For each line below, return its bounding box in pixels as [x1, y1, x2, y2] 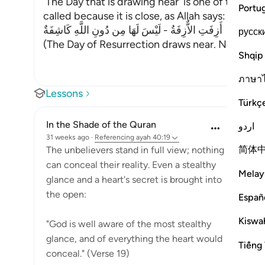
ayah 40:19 [136, 133, 170, 141]
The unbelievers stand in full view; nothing [46, 144, 224, 156]
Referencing [95, 133, 134, 141]
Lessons [46, 87, 83, 100]
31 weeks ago [46, 133, 89, 141]
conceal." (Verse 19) [46, 248, 130, 259]
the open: [46, 189, 86, 200]
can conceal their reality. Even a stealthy [46, 159, 216, 170]
